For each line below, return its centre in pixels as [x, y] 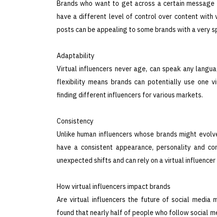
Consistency [75, 121]
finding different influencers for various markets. [130, 95]
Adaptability [76, 55]
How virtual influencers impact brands [114, 186]
